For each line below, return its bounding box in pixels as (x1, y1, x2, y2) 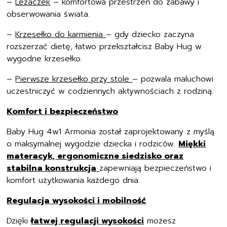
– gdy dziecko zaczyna (106, 28, 195, 41)
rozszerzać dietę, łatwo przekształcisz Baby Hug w (7, 41, 202, 53)
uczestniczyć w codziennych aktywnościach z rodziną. (7, 85, 214, 97)
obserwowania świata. (7, 8, 90, 20)
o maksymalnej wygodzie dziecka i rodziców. (7, 138, 179, 150)
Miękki (178, 138, 206, 150)
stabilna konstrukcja (7, 162, 97, 174)
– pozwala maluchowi (132, 73, 214, 85)
